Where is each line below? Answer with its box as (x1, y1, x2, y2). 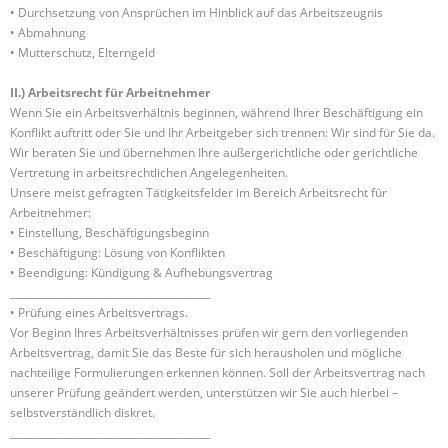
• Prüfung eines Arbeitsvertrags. (10, 304, 188, 321)
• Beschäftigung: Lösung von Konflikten (10, 244, 225, 261)
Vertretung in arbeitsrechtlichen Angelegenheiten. (10, 164, 288, 181)
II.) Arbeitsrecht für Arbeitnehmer (10, 84, 210, 101)
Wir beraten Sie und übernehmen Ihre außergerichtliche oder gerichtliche (10, 144, 418, 161)
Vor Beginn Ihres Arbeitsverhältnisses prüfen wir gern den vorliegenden (10, 324, 408, 341)
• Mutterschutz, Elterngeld (10, 44, 155, 61)
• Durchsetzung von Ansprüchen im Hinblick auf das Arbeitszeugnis (10, 4, 383, 21)
